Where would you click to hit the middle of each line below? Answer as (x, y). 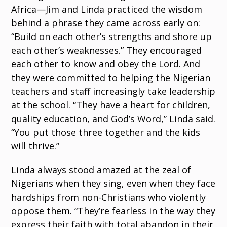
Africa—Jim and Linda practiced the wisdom (107, 9)
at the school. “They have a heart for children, (111, 105)
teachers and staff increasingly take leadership (113, 91)
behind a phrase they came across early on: (106, 23)
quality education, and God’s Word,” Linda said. (113, 119)
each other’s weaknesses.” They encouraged (107, 50)
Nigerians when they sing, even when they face (113, 184)
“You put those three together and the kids (106, 133)
